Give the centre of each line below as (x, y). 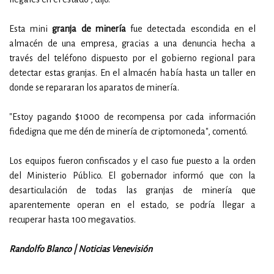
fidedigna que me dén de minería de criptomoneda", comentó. (129, 131)
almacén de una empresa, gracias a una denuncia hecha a (132, 43)
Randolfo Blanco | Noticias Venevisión (82, 249)
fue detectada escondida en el (191, 29)
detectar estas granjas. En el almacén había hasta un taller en (132, 73)
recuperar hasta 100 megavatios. (72, 220)
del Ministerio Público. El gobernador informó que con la (132, 176)
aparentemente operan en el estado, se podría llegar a (132, 205)
